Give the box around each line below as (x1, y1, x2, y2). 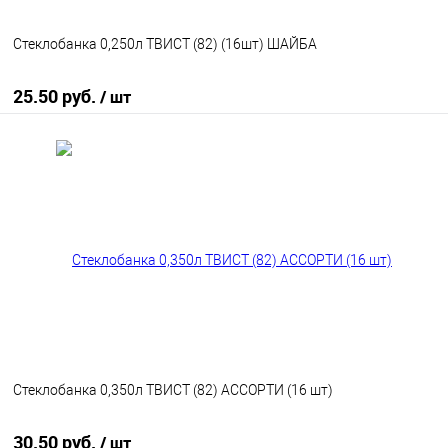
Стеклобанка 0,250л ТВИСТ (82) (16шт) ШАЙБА (13, 36, 317, 53)
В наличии (268, 197, 326, 216)
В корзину (199, 144, 274, 163)
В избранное (36, 197, 106, 216)
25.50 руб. (13, 84, 100, 108)
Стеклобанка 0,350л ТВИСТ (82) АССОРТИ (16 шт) (13, 382, 333, 399)
